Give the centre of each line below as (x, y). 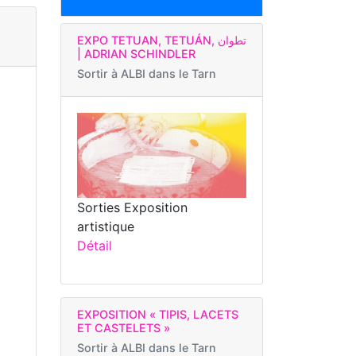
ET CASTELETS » (124, 327)
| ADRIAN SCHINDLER (136, 54)
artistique (106, 226)
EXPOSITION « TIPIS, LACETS (158, 314)
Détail (95, 245)
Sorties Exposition (132, 207)
